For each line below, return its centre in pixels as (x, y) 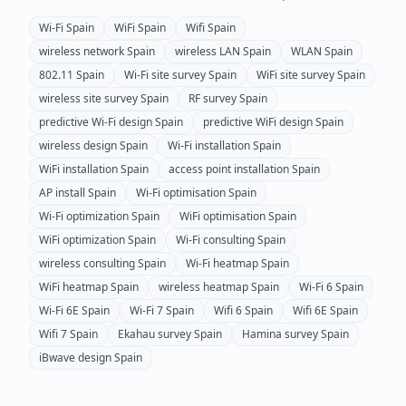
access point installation (229, 169)
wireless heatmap (203, 287)
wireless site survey (88, 98)
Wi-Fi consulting (215, 240)
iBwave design (75, 358)
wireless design (78, 145)
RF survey (213, 98)
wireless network (82, 51)
